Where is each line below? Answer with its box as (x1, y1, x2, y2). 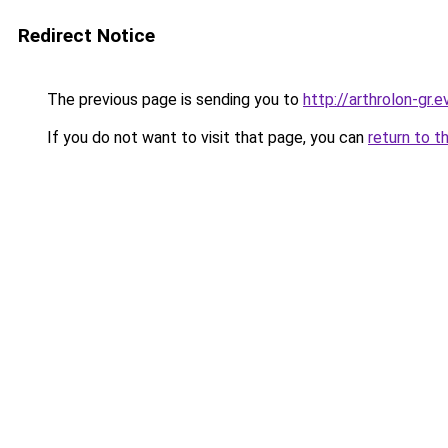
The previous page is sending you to (43, 90, 303, 109)
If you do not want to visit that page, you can (43, 128, 368, 147)
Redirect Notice (18, 24, 155, 47)
